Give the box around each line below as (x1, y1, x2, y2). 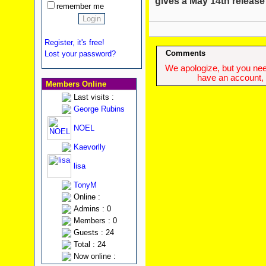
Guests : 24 (73, 228, 114, 237)
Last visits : (73, 93, 114, 102)
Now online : (73, 252, 116, 261)
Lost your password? (44, 49, 116, 58)
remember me (56, 2, 104, 11)
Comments (166, 49, 205, 58)
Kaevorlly (73, 142, 106, 151)
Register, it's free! (44, 38, 104, 47)
